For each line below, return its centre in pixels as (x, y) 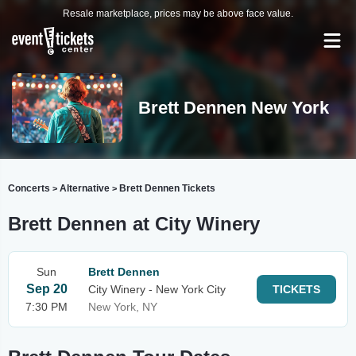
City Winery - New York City (157, 289)
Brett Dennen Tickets (167, 188)
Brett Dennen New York (233, 108)
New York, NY (123, 307)
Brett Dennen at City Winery (134, 224)
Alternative (85, 188)
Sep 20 (46, 289)
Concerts (29, 188)
